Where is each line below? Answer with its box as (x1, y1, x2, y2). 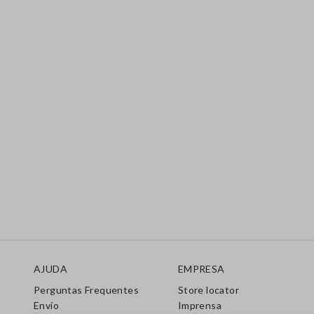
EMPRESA (177, 263, 225, 275)
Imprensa (177, 299, 221, 311)
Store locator (177, 284, 239, 296)
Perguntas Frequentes (34, 284, 139, 296)
